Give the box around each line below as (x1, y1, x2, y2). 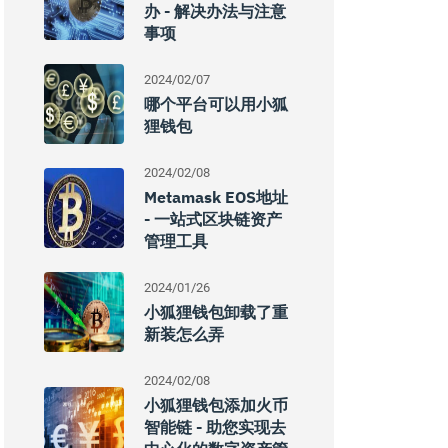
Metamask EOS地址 (144, 187, 288, 207)
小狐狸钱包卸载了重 (144, 302, 288, 322)
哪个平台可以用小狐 (144, 94, 288, 114)
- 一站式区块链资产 (144, 209, 282, 229)
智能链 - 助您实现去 (144, 417, 286, 437)
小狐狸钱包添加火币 (144, 395, 288, 415)
